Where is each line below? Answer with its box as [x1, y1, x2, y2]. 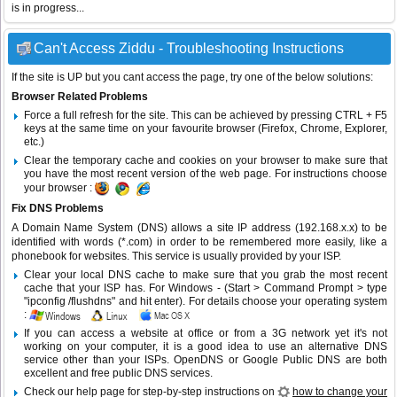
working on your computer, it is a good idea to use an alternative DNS [24, 340, 387, 354]
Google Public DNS [242, 354, 341, 367]
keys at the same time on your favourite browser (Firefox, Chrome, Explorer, [24, 122, 387, 136]
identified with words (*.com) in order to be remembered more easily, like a [12, 236, 387, 249]
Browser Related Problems [12, 90, 148, 104]
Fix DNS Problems [12, 202, 104, 215]
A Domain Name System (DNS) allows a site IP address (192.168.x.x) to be [12, 222, 387, 235]
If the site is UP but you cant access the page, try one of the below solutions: [12, 71, 373, 84]
